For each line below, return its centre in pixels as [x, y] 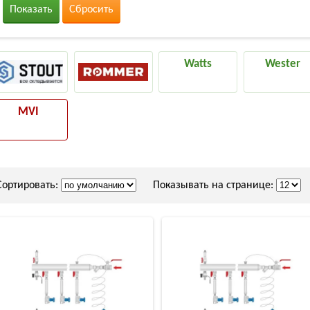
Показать [31, 10]
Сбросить [91, 10]
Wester [283, 64]
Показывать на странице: [206, 185]
